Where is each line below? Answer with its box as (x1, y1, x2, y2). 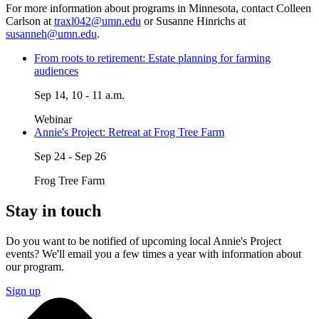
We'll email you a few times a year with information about (42, 247, 301, 260)
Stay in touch (6, 201, 101, 220)
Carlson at (6, 14, 54, 27)
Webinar (34, 113, 72, 125)
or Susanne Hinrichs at (144, 14, 246, 27)
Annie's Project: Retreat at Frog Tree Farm (34, 125, 224, 138)
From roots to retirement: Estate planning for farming (34, 51, 271, 64)
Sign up (6, 284, 41, 297)
